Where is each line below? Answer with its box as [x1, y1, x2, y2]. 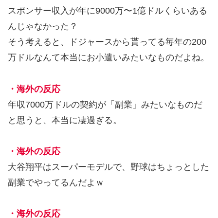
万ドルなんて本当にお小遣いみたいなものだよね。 [8, 53, 209, 63]
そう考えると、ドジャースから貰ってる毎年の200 [8, 37, 206, 47]
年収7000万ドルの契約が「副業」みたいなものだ [8, 99, 202, 109]
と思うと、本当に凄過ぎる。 [8, 115, 122, 125]
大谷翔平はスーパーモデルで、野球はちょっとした [8, 162, 209, 172]
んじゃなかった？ [8, 21, 78, 32]
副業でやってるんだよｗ [8, 177, 104, 187]
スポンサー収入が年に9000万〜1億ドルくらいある [8, 6, 207, 16]
